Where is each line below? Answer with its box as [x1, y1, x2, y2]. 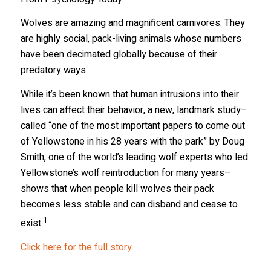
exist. [20, 216, 43, 231]
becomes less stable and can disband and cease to [20, 197, 238, 212]
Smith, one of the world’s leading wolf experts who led [20, 149, 248, 165]
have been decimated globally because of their [20, 47, 217, 62]
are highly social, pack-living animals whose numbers [20, 31, 241, 47]
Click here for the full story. [20, 240, 134, 255]
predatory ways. [20, 63, 88, 78]
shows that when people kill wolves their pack [20, 181, 214, 196]
